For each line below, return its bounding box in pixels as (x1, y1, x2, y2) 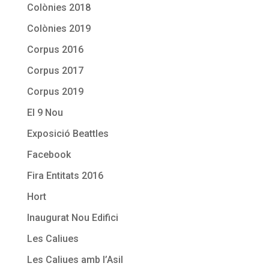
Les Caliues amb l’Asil (26, 253, 123, 265)
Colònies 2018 (26, 1, 91, 13)
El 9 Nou (26, 106, 63, 118)
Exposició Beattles (26, 127, 109, 139)
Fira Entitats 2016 (26, 169, 103, 181)
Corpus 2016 (26, 43, 83, 55)
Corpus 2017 (26, 64, 83, 76)
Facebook (26, 148, 71, 160)
